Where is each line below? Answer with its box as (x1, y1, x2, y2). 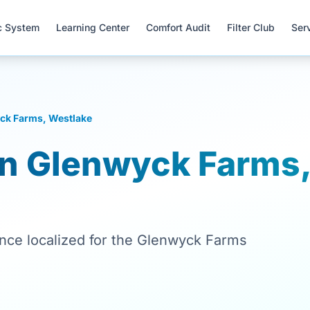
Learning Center (56, 21, 130, 33)
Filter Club (227, 21, 275, 33)
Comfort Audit (146, 21, 211, 33)
